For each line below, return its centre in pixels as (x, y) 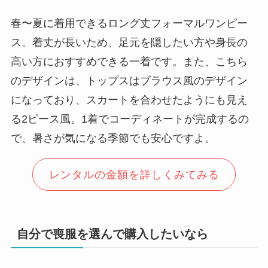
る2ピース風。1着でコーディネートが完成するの (130, 119)
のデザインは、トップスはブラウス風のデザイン (129, 80)
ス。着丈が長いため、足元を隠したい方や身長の (129, 42)
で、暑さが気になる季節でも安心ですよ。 (113, 138)
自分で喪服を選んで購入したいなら (112, 234)
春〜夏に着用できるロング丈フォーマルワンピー (129, 23)
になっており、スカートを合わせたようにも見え (129, 100)
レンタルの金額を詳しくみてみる (134, 174)
